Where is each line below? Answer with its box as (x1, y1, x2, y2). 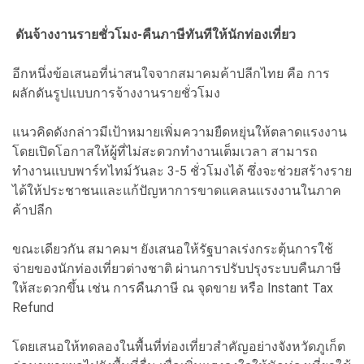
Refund (12, 299, 54, 315)
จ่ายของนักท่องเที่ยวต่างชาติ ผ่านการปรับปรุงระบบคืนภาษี (12, 260, 341, 276)
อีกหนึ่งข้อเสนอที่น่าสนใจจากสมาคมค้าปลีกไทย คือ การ (12, 65, 330, 81)
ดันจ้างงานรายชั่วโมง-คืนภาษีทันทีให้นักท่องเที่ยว (12, 26, 296, 42)
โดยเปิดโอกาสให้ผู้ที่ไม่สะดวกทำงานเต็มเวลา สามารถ (12, 143, 318, 159)
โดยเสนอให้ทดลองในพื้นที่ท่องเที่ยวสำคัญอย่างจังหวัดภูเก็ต (12, 338, 345, 354)
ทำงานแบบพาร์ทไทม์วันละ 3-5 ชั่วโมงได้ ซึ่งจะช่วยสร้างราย (12, 162, 352, 179)
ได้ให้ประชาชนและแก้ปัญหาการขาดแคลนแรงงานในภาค (12, 182, 341, 198)
